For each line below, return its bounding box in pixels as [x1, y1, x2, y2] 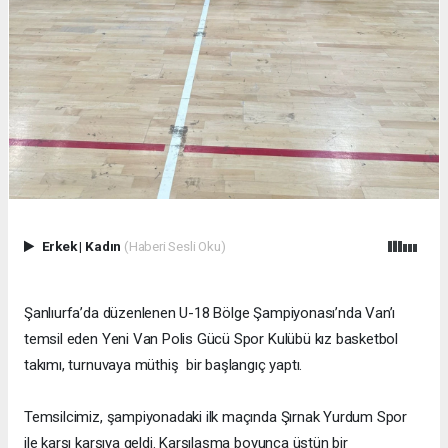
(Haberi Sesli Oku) [123, 238, 226, 255]
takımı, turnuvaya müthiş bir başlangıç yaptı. [24, 356, 303, 375]
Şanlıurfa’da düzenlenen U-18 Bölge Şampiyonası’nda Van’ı [24, 304, 396, 323]
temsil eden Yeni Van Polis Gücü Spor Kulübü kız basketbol [24, 330, 399, 349]
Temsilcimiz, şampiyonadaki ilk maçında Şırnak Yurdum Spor [24, 408, 408, 427]
